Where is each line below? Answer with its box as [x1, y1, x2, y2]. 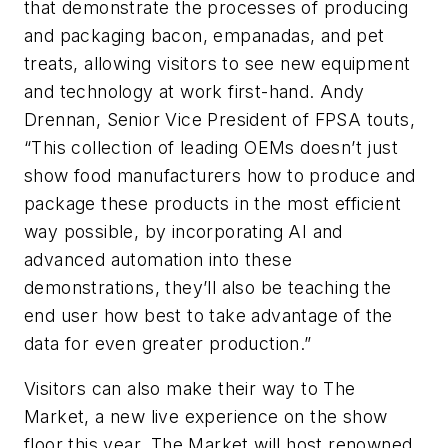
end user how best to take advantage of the [24, 304, 393, 326]
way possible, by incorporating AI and [24, 220, 343, 242]
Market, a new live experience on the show [24, 406, 388, 428]
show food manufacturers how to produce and [24, 164, 416, 186]
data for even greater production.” [24, 332, 323, 354]
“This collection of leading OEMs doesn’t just [24, 136, 398, 158]
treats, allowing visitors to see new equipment [24, 52, 411, 74]
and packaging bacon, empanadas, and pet [24, 24, 385, 46]
